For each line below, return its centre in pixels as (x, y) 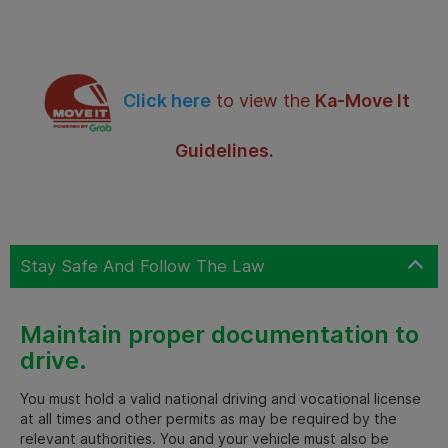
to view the (263, 100)
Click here (167, 100)
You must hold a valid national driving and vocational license (220, 398)
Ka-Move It (362, 100)
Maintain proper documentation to (219, 334)
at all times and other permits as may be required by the (208, 418)
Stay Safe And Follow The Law (142, 265)
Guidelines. (224, 150)
